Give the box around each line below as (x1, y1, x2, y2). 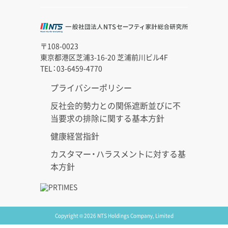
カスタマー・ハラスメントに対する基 (50, 148, 186, 160)
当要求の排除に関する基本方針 (50, 112, 164, 125)
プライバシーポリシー (50, 81, 132, 94)
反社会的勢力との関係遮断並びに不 (50, 99, 181, 112)
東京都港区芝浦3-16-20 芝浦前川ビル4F (40, 52, 168, 63)
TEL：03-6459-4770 (40, 63, 102, 74)
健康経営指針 (50, 130, 99, 142)
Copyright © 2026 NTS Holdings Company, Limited (54, 212, 174, 220)
